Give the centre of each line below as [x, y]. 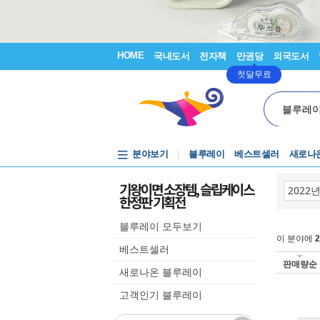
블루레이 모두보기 [161, 226]
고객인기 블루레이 [161, 295]
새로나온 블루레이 [161, 272]
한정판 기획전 [152, 202]
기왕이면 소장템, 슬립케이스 [186, 189]
